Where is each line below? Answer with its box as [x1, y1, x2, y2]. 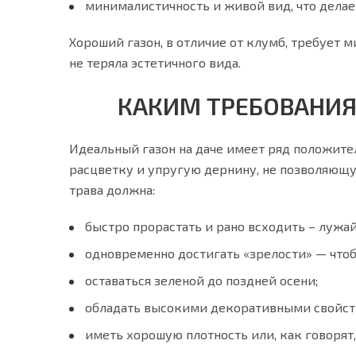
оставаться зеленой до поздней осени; [85, 273, 318, 288]
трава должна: [69, 182, 155, 197]
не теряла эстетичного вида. [69, 55, 241, 70]
